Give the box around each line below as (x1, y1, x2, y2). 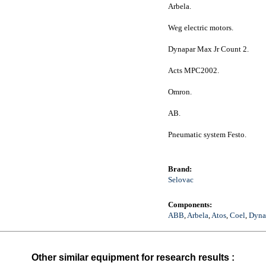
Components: (167, 200, 212, 209)
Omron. (167, 87, 192, 96)
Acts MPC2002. (167, 66, 219, 75)
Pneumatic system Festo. (167, 130, 246, 139)
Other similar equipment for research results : (31, 252, 235, 262)
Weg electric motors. (167, 23, 233, 32)
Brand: (167, 164, 192, 173)
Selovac (167, 175, 194, 184)
